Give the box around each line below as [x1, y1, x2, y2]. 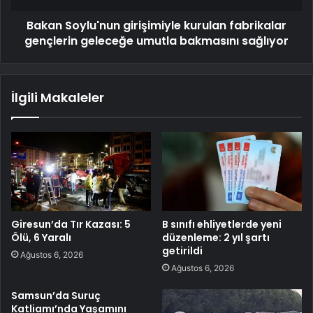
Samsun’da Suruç [11, 289, 101, 303]
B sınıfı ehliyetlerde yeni [162, 217, 282, 232]
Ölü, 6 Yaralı [11, 231, 71, 245]
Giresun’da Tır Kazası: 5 [11, 217, 131, 232]
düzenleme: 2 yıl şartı [162, 231, 270, 245]
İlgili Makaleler [11, 89, 104, 107]
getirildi [162, 244, 203, 259]
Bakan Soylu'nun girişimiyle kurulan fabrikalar [27, 17, 286, 34]
